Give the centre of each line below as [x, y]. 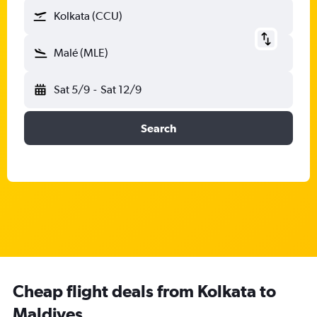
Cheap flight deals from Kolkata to [144, 291]
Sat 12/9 [121, 90]
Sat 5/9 [72, 90]
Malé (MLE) [81, 53]
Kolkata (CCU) [88, 16]
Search [158, 128]
